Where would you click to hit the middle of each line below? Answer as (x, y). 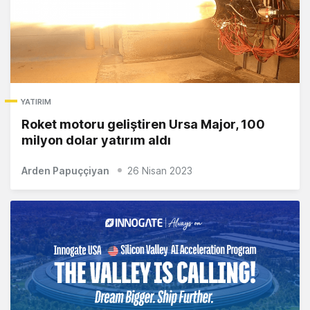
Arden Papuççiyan (65, 171)
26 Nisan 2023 (160, 171)
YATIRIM (36, 102)
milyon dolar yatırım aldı (96, 140)
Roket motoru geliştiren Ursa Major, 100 (143, 125)
